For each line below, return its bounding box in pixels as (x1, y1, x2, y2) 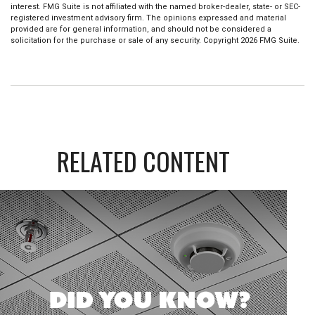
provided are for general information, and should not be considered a (11, 25, 271, 34)
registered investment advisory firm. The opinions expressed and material (11, 13, 286, 22)
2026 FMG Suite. (240, 36, 300, 45)
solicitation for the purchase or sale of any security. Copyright (11, 36, 240, 45)
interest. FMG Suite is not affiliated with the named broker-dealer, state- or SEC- (11, 2, 300, 11)
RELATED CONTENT (57, 142, 230, 179)
